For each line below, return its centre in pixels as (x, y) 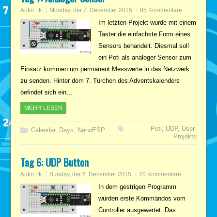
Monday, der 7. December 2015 (91, 10)
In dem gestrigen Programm (137, 186)
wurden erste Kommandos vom (142, 198)
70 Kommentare (160, 174)
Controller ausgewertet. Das (137, 210)
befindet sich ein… (47, 92)
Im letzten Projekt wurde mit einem (147, 22)
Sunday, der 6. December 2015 (91, 174)
